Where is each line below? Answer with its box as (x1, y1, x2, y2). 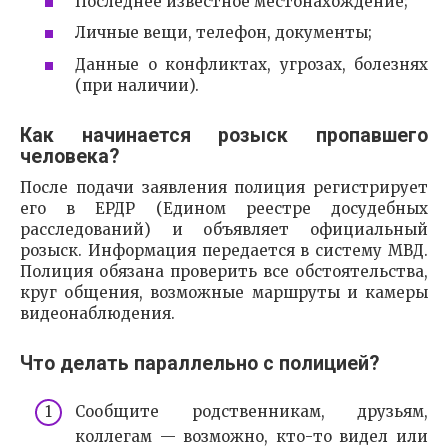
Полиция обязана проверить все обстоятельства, (20, 261, 428, 281)
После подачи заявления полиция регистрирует (20, 177, 428, 197)
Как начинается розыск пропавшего (20, 123, 428, 147)
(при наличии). (75, 75, 199, 95)
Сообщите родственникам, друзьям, (75, 402, 428, 422)
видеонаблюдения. (20, 303, 175, 323)
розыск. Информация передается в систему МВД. (20, 240, 428, 260)
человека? (20, 144, 119, 168)
